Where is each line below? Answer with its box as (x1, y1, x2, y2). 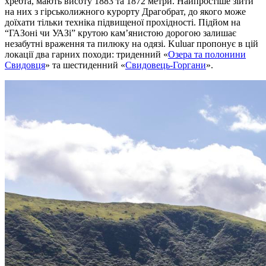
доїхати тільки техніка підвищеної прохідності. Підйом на (5, 17, 240, 28)
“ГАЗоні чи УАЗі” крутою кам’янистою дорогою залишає (5, 28, 236, 39)
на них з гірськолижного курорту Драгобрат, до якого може (5, 7, 246, 17)
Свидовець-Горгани (125, 60, 206, 71)
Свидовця (5, 60, 45, 71)
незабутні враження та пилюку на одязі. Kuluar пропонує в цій (5, 39, 258, 49)
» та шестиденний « (45, 60, 125, 71)
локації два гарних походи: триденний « (5, 49, 168, 60)
